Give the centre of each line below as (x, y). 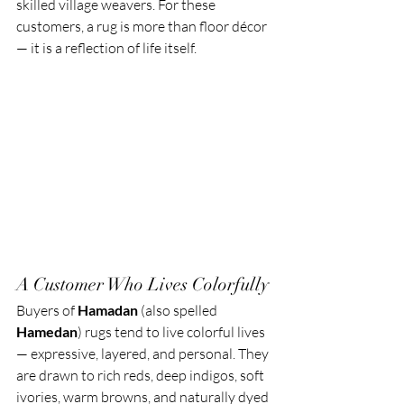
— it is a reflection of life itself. (106, 48)
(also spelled (179, 311)
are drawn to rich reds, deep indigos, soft (142, 376)
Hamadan (108, 310)
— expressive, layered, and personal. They (144, 354)
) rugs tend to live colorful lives (173, 332)
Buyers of (47, 311)
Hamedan (47, 332)
